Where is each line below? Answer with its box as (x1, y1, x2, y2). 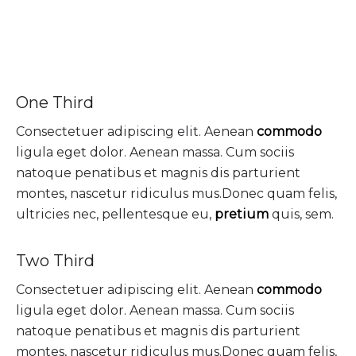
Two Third (16, 250, 95, 270)
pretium (215, 207, 269, 222)
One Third (16, 92, 94, 112)
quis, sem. (269, 207, 334, 222)
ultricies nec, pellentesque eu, (16, 207, 215, 222)
